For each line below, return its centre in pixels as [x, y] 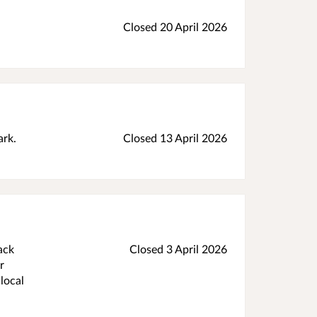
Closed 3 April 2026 [178, 248]
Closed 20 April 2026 [175, 26]
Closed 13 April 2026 [175, 137]
